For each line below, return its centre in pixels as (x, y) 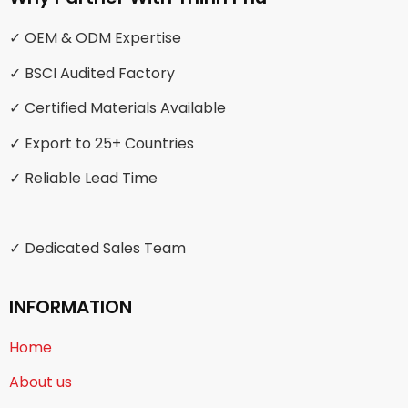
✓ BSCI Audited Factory (92, 73)
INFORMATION (71, 307)
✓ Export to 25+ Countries (102, 143)
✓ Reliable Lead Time (83, 178)
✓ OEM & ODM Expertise (95, 38)
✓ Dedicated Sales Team (97, 248)
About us (41, 382)
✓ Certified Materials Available (117, 108)
